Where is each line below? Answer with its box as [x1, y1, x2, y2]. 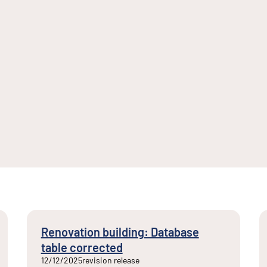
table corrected [41, 240, 123, 254]
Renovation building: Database [41, 225, 199, 239]
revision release [82, 255, 139, 265]
